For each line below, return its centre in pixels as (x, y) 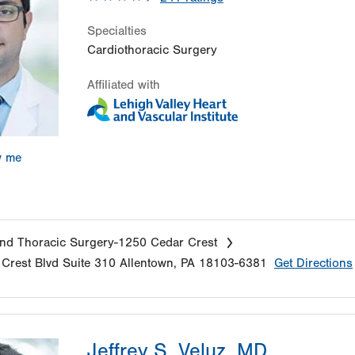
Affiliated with (124, 84)
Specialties (117, 31)
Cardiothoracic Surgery (152, 50)
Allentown (147, 263)
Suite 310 (89, 263)
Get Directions (313, 263)
